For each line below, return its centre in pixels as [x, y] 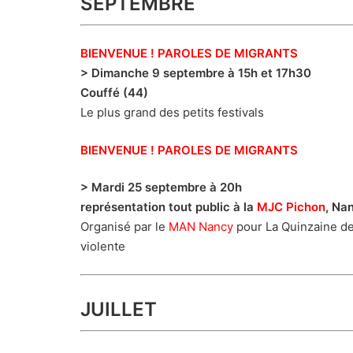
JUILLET [119, 309]
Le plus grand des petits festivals [172, 113]
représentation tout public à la [169, 207]
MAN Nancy [201, 227]
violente [103, 247]
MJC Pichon [291, 207]
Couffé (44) [114, 93]
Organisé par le [124, 227]
